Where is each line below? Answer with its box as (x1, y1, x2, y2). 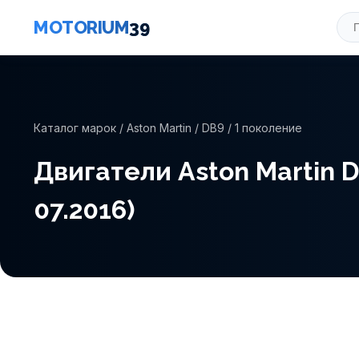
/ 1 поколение (224, 121, 302, 135)
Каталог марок (34, 121, 116, 135)
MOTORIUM (34, 16, 129, 38)
